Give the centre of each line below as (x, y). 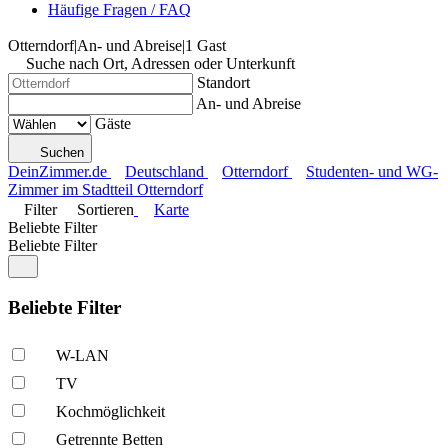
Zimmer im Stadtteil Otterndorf (105, 189)
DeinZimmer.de (57, 171)
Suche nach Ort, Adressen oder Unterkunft (160, 63)
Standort (223, 82)
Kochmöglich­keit (110, 412)
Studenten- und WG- (372, 171)
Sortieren (105, 209)
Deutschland (164, 171)
